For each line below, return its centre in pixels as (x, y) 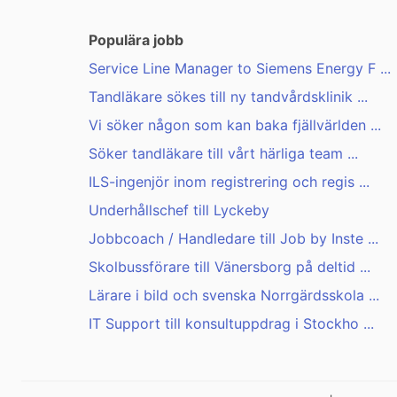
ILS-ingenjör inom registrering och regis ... (229, 182)
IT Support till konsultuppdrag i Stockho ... (231, 324)
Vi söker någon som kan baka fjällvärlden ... (235, 125)
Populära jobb (136, 40)
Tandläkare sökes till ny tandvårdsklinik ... (228, 97)
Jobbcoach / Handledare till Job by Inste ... (234, 239)
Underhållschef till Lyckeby (179, 210)
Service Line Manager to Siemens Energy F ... (240, 69)
